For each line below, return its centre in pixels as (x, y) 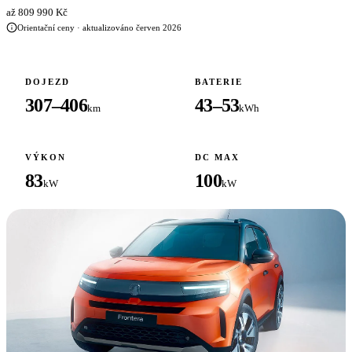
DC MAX (217, 157)
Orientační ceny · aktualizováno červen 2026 (99, 27)
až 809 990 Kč (37, 12)
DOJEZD (48, 82)
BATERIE (219, 82)
